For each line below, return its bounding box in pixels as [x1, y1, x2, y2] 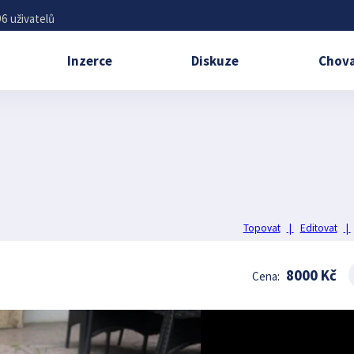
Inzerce [66, 51, 112, 70]
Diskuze [191, 51, 239, 70]
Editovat [299, 221, 337, 235]
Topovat [243, 221, 281, 235]
